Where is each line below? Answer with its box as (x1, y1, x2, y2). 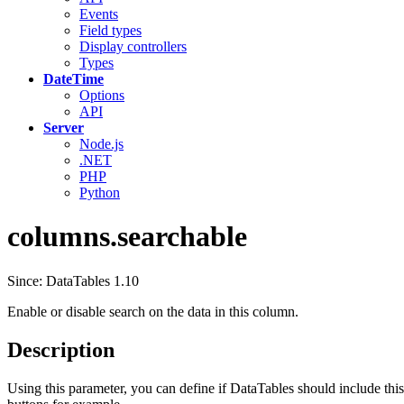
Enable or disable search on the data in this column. (7, 303, 298, 319)
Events (79, 6, 118, 22)
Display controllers (79, 39, 187, 54)
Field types (79, 23, 142, 38)
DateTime (43, 71, 104, 87)
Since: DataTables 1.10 (7, 272, 139, 289)
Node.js (79, 136, 124, 151)
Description (7, 337, 115, 362)
